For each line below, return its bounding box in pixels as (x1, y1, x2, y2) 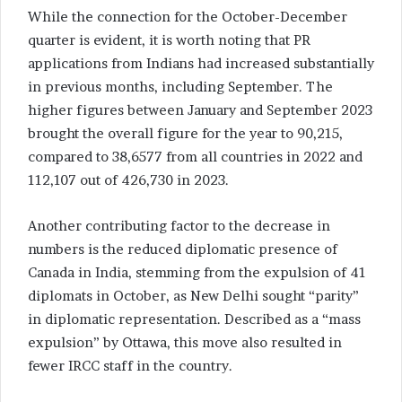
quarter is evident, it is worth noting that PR (28, 31, 310, 49)
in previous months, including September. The (28, 78, 333, 96)
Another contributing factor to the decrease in (28, 217, 330, 235)
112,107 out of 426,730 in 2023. (28, 171, 229, 189)
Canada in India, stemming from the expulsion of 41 (28, 264, 366, 282)
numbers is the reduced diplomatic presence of (28, 240, 337, 258)
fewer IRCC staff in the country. (28, 357, 232, 375)
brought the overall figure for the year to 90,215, (28, 125, 343, 143)
